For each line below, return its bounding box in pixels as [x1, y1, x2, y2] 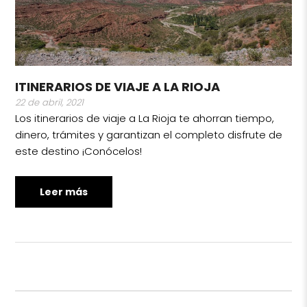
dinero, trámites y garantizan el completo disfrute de [15, 127, 283, 142]
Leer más [40, 184, 88, 199]
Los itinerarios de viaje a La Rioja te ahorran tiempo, [15, 110, 275, 125]
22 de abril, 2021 [15, 95, 84, 109]
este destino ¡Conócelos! [15, 143, 143, 158]
